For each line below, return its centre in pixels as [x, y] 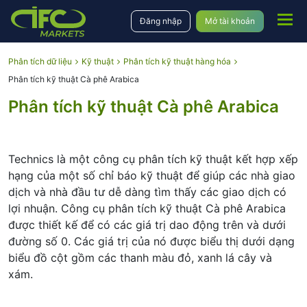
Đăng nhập [161, 21]
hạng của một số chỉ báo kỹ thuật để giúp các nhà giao [152, 175]
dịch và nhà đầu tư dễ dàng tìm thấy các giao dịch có [147, 192]
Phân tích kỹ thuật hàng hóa [177, 61]
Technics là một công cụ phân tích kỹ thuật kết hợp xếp [153, 159]
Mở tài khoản [230, 21]
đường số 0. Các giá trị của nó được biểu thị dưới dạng [151, 241]
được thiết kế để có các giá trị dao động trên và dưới [147, 225]
